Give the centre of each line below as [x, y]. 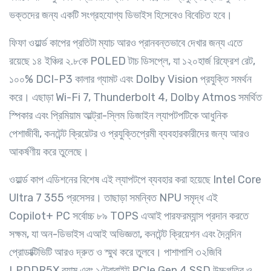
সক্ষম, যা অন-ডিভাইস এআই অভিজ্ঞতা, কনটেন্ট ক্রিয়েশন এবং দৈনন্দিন [125, 234]
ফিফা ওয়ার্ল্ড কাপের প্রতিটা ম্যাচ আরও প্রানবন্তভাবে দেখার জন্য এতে [126, 43]
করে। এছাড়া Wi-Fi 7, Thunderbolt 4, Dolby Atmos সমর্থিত [135, 98]
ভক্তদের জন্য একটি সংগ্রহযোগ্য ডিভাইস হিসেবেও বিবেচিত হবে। [122, 15]
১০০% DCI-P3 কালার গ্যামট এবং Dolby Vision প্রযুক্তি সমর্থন [130, 80]
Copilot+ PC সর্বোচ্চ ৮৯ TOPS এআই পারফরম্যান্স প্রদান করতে [129, 216]
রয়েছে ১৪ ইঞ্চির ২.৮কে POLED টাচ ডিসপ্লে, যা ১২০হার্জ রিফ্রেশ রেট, [132, 61]
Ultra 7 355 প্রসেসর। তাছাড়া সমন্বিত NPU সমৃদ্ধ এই [113, 198]
